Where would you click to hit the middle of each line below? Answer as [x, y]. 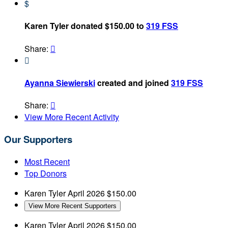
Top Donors [46, 173]
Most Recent [47, 161]
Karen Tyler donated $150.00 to [85, 26]
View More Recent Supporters [73, 206]
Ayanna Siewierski [60, 82]
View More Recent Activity [72, 117]
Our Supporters [38, 139]
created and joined [133, 82]
